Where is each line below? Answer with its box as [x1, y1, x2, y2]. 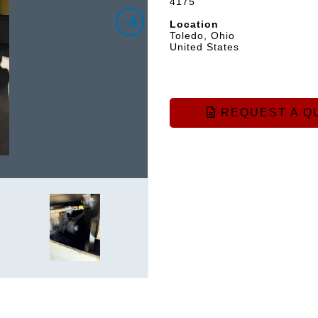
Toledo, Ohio [170, 30, 235, 41]
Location [170, 18, 219, 30]
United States [170, 41, 239, 53]
